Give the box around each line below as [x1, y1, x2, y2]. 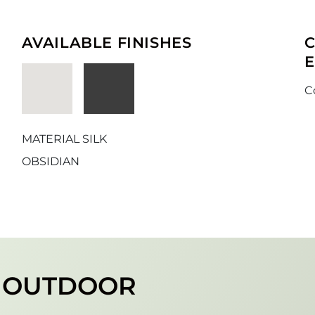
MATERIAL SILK [21, 131, 107, 146]
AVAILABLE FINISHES [21, 33, 192, 51]
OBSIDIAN [21, 154, 79, 168]
